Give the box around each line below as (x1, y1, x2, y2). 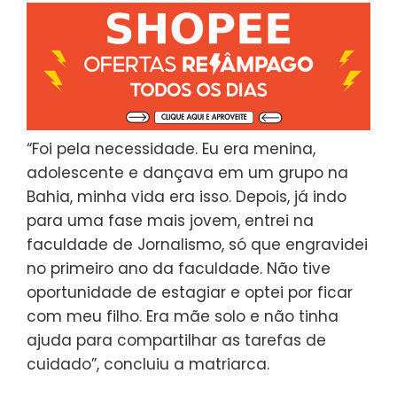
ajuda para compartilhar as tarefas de (27, 330, 326, 352)
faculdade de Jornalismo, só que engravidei (27, 234, 368, 256)
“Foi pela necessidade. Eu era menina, (27, 138, 315, 160)
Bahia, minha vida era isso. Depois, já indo (27, 186, 346, 208)
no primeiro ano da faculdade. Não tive (27, 258, 331, 280)
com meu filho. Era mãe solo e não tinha (27, 306, 339, 328)
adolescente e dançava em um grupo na (27, 162, 348, 184)
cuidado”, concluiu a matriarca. (27, 354, 269, 376)
